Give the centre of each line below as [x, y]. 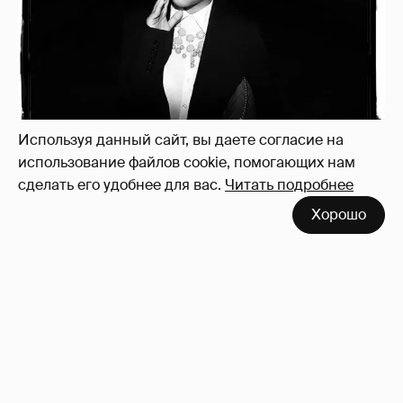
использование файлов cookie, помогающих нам [187, 162]
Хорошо [339, 215]
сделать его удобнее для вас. [120, 185]
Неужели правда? [94, 27]
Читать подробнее [289, 185]
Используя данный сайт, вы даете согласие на [181, 140]
